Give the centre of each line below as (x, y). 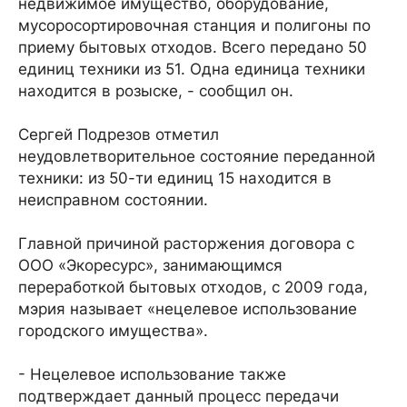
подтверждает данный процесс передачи (179, 396)
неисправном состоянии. (113, 200)
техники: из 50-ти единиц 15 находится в (175, 178)
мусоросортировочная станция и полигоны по (194, 25)
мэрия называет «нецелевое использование (188, 309)
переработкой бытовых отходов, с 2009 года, (193, 287)
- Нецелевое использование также (152, 374)
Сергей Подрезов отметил (119, 134)
